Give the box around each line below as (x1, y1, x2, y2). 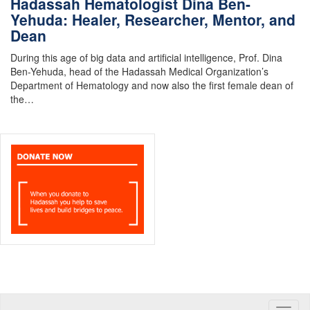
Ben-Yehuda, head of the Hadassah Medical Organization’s (10, 64, 268, 79)
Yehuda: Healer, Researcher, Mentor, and (10, 9, 295, 30)
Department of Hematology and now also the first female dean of (10, 78, 293, 93)
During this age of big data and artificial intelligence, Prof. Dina (10, 51, 282, 65)
